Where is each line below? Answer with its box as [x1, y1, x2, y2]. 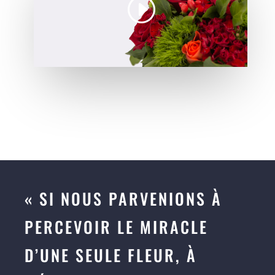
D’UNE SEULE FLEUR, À [25, 243, 197, 268]
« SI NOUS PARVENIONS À [25, 187, 222, 211]
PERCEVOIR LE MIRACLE [25, 215, 208, 239]
